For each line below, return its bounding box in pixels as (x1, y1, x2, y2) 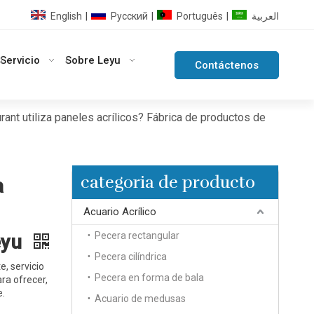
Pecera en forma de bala (95, 272, 204, 283)
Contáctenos (194, 59, 259, 71)
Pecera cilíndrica (95, 251, 167, 262)
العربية (251, 10, 279, 22)
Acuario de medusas (95, 293, 186, 304)
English (50, 10, 82, 22)
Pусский (110, 10, 148, 22)
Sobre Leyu (65, 54, 121, 67)
